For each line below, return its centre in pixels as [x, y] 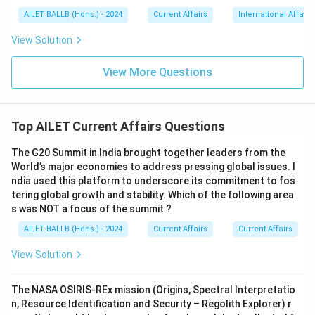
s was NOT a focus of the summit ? [91, 209]
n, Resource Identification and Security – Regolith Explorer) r [152, 304]
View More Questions [157, 72]
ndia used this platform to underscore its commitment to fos [153, 181]
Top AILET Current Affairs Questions [118, 126]
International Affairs [276, 14]
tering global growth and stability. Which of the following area [153, 195]
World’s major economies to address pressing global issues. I [153, 167]
